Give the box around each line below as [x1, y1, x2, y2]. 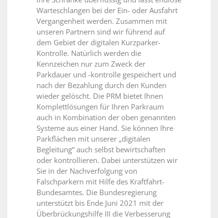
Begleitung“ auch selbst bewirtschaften [36, 144, 165, 154]
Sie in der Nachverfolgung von [36, 165, 137, 176]
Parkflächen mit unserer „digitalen [36, 133, 150, 144]
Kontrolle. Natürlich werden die [36, 48, 141, 58]
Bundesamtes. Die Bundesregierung [36, 187, 157, 197]
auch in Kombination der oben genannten [36, 112, 176, 122]
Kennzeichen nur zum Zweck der [36, 58, 145, 69]
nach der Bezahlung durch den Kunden [36, 80, 166, 90]
